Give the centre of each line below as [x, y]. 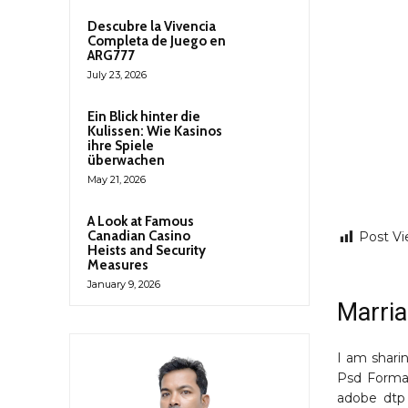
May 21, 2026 [117, 180]
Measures [118, 265]
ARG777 [111, 56]
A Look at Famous [141, 222]
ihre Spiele [121, 146]
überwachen [126, 161]
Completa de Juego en [157, 41]
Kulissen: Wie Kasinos [155, 132]
